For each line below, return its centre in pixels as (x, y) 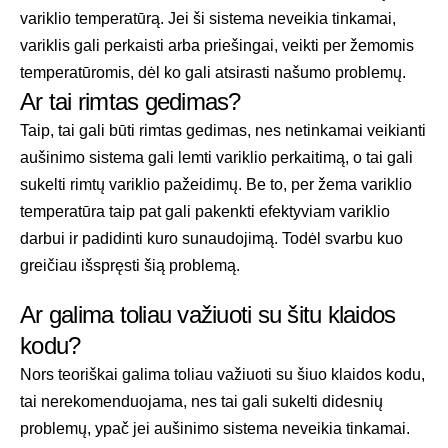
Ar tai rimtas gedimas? (130, 102)
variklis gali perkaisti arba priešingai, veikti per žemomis (217, 46)
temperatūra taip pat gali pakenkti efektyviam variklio (205, 212)
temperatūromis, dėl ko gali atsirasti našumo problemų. (213, 73)
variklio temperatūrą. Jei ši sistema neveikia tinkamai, (208, 19)
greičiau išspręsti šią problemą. (130, 266)
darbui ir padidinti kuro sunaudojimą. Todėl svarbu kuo (211, 239)
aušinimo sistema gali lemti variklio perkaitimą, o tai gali (216, 158)
